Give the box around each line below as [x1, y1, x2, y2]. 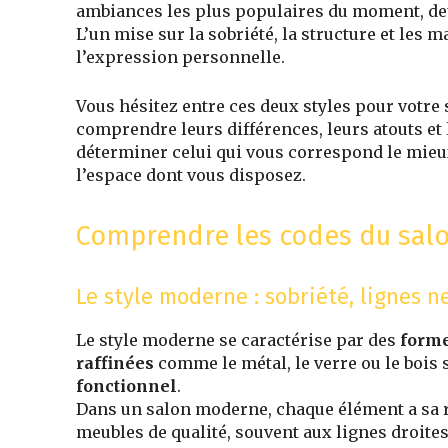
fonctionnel [76, 375, 177, 396]
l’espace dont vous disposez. [76, 164, 306, 185]
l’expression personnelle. [76, 46, 285, 67]
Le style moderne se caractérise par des [76, 329, 400, 350]
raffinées [76, 352, 154, 373]
